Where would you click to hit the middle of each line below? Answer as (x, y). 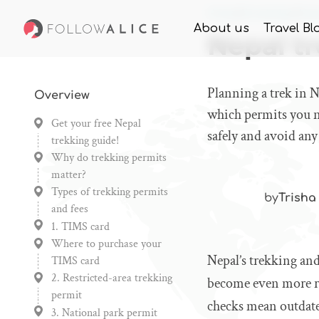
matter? (69, 175)
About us (221, 28)
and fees (70, 209)
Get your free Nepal (96, 124)
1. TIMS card (80, 227)
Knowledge (268, 14)
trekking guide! (85, 141)
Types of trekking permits (110, 192)
